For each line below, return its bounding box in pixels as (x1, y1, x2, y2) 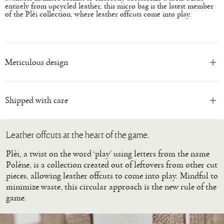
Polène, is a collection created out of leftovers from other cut (6, 160, 217, 170)
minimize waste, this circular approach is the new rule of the (6, 182, 216, 192)
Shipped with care (5, 95, 68, 105)
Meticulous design (5, 57, 68, 67)
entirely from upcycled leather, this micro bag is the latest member (5, 2, 213, 10)
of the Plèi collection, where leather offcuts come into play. (5, 10, 191, 18)
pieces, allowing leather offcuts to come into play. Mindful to (6, 171, 218, 181)
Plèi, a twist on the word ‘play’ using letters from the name (6, 149, 209, 159)
